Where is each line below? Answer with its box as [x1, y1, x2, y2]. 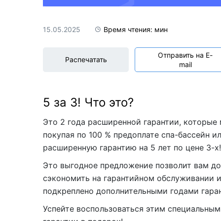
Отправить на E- [158, 50, 213, 59]
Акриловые [77, 15, 109, 22]
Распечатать [65, 55, 107, 64]
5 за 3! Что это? [43, 95, 134, 110]
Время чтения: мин [104, 25, 168, 34]
